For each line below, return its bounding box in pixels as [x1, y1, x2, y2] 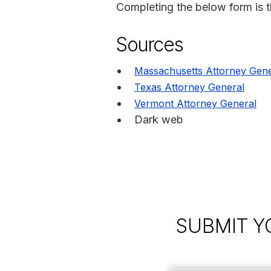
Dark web [134, 113, 183, 126]
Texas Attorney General [134, 80, 244, 93]
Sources [116, 32, 183, 56]
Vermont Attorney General [134, 97, 256, 109]
